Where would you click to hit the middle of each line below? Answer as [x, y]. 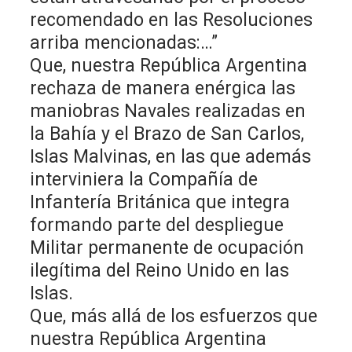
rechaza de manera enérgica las [163, 88]
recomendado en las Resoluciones [172, 20]
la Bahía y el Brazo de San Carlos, [167, 134]
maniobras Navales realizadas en [168, 111]
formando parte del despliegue [157, 225]
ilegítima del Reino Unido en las [160, 270]
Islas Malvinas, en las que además [171, 156]
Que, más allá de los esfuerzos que [174, 316]
